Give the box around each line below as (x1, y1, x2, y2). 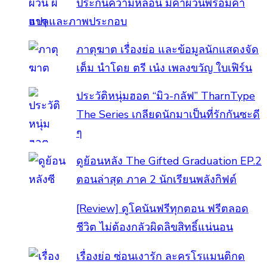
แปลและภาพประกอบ (29, 14, 127, 29)
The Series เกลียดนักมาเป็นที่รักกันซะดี (76, 107, 260, 122)
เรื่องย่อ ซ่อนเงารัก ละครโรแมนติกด (76, 249, 245, 264)
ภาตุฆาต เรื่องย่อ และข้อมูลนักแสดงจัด (76, 42, 259, 57)
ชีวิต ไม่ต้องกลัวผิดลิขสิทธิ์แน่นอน (76, 220, 233, 235)
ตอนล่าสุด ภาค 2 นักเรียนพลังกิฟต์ (76, 172, 237, 187)
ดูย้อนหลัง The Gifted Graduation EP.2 (76, 154, 262, 169)
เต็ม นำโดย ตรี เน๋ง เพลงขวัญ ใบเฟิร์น (76, 61, 252, 76)
